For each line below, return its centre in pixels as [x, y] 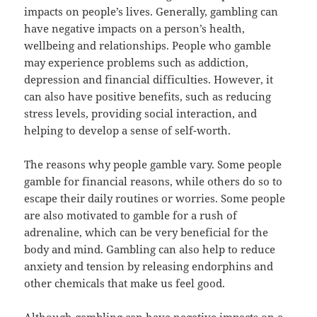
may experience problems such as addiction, [137, 63]
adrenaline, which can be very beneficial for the [146, 232]
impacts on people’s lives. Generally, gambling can [151, 12]
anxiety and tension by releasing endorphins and [149, 266]
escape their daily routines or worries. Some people [155, 198]
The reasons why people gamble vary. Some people [153, 165]
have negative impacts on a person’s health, [135, 29]
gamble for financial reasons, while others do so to [154, 181]
